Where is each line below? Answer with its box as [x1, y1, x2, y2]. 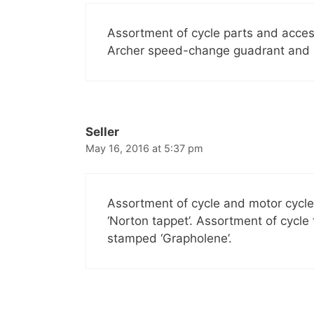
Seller [86, 124, 119, 139]
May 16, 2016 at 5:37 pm [86, 142, 203, 154]
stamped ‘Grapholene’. [107, 231, 232, 246]
